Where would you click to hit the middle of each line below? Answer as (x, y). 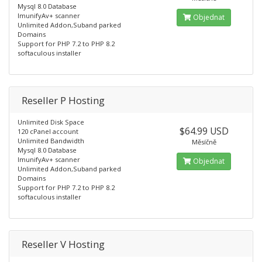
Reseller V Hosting (63, 244)
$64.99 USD (204, 131)
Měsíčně (204, 142)
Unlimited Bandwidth (51, 141)
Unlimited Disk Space (51, 122)
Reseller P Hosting (63, 100)
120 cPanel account (48, 131)
